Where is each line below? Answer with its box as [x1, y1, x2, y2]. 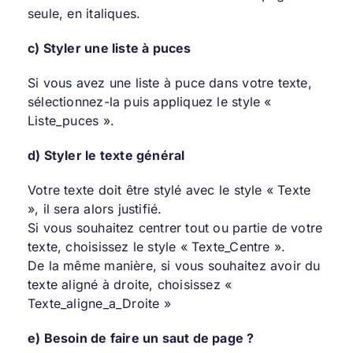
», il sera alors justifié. [27, 200, 162, 217]
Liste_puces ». [27, 112, 114, 128]
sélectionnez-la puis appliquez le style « [27, 93, 272, 110]
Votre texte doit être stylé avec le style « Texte [27, 181, 311, 198]
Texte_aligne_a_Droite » [27, 295, 171, 311]
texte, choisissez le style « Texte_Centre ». [27, 238, 286, 255]
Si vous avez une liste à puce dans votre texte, [27, 74, 312, 91]
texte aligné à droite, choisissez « [27, 276, 232, 292]
